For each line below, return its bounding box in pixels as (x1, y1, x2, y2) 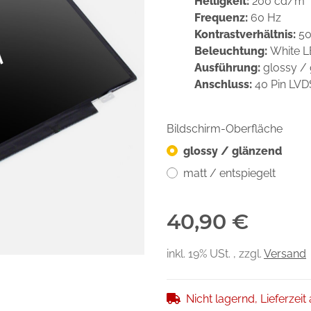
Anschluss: (194, 78, 255, 91)
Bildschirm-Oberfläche (167, 122, 285, 135)
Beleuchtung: (194, 44, 270, 58)
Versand (264, 247, 306, 260)
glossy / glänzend (183, 144, 282, 158)
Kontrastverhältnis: (194, 28, 299, 41)
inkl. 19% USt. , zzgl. (167, 247, 264, 260)
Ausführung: (194, 61, 263, 74)
